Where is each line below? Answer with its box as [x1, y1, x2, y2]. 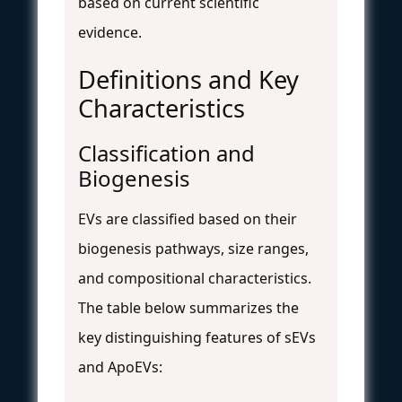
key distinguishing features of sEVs [78, 327, 316, 347]
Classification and [78, 137, 255, 168]
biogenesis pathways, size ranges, [78, 238, 309, 258]
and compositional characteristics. [78, 267, 311, 288]
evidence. [78, 22, 142, 42]
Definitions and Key [78, 62, 299, 96]
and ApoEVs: [78, 356, 162, 377]
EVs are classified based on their [78, 208, 297, 229]
